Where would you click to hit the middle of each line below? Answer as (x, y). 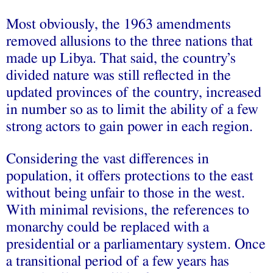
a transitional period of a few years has (118, 261)
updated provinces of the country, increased (134, 92)
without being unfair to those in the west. (126, 193)
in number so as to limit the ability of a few (132, 109)
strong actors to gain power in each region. (129, 126)
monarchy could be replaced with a (108, 227)
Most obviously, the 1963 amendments (119, 24)
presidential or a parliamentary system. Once (136, 244)
